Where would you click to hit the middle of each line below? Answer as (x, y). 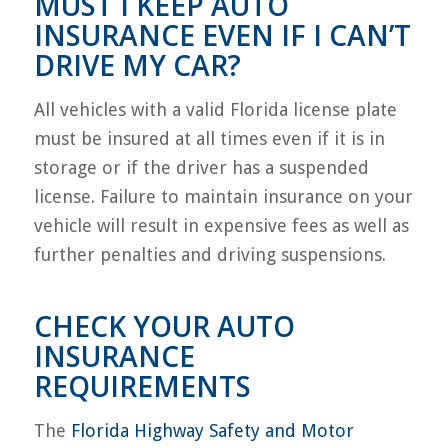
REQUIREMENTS (145, 385)
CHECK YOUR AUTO (164, 325)
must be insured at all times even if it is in (209, 138)
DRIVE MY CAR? (137, 64)
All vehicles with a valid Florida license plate (215, 109)
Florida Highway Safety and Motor (212, 431)
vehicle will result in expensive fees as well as (221, 225)
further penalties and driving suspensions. (209, 254)
